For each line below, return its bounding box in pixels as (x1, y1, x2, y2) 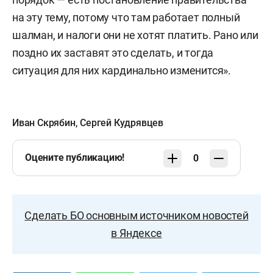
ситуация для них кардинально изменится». (12, 64, 231, 77)
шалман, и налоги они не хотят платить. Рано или (12, 29, 258, 41)
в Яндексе (111, 227, 162, 239)
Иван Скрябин (12, 117, 76, 129)
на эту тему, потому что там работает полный (12, 11, 240, 24)
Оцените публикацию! (25, 152, 125, 163)
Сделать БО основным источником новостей (24, 209, 249, 222)
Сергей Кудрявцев (80, 117, 164, 129)
